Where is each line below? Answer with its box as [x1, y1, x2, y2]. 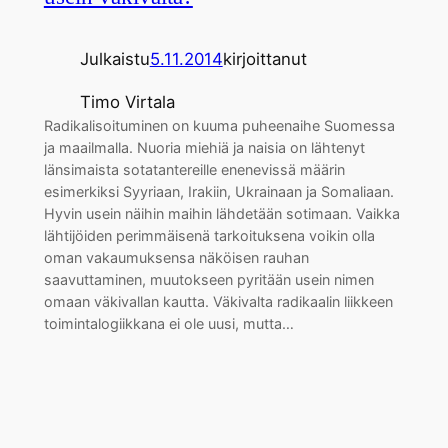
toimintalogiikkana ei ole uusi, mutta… [43, 315, 294, 333]
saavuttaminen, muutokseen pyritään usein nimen [43, 271, 374, 289]
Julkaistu [79, 49, 150, 70]
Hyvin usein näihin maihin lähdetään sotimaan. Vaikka [43, 205, 400, 223]
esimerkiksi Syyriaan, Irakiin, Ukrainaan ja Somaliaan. [43, 183, 394, 201]
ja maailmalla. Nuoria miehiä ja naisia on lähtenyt [43, 139, 365, 157]
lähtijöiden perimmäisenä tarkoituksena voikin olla [43, 227, 375, 245]
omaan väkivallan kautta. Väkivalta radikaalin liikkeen [43, 293, 393, 311]
